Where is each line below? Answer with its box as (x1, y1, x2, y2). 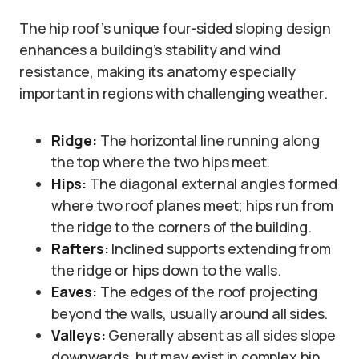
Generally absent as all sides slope (105, 325, 337, 345)
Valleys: (51, 325, 106, 345)
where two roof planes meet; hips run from (51, 195, 333, 215)
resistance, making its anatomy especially (19, 61, 296, 81)
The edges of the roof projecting (96, 281, 317, 301)
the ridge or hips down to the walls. (51, 260, 281, 280)
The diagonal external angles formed (87, 173, 337, 193)
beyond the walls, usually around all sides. (51, 303, 329, 323)
